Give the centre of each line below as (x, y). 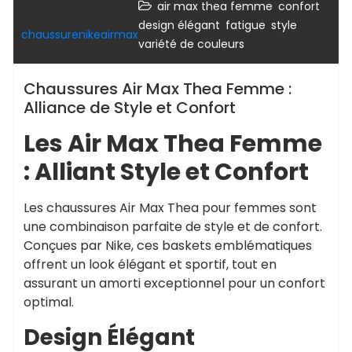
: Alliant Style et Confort (166, 172)
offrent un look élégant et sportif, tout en (150, 264)
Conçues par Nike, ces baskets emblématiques (168, 246)
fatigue (246, 25)
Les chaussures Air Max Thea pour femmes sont (170, 208)
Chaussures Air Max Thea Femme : (158, 89)
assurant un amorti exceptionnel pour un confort (174, 283)
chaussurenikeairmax (80, 35)
